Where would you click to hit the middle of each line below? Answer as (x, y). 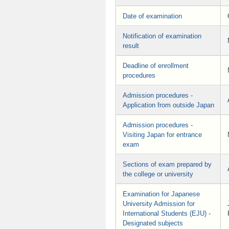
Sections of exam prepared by (167, 165)
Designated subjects (153, 223)
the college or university (158, 174)
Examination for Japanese (161, 194)
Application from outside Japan (168, 105)
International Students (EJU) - (167, 214)
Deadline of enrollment (156, 66)
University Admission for (159, 204)
